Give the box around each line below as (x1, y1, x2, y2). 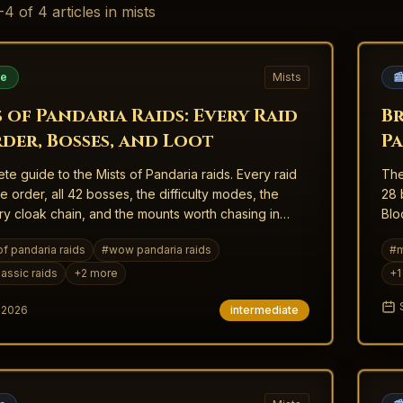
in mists (101, 3, 156, 21)
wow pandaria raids (109, 243, 211, 256)
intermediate (230, 303, 299, 317)
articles (52, 3, 101, 21)
